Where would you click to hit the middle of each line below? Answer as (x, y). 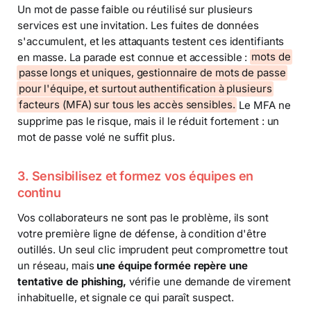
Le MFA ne (263, 105)
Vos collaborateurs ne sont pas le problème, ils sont (143, 218)
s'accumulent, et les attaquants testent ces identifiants (151, 41)
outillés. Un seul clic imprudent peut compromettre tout (153, 250)
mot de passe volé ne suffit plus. (96, 137)
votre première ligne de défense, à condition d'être (142, 234)
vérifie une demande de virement (208, 282)
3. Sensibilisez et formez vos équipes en (136, 176)
